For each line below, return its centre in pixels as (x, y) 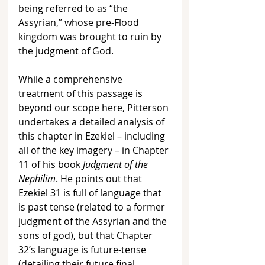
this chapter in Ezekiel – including (93, 136)
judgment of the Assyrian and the (94, 222)
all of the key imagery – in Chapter (95, 151)
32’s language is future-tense (83, 250)
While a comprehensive (72, 80)
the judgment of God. (66, 51)
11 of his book (51, 165)
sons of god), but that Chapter (87, 236)
